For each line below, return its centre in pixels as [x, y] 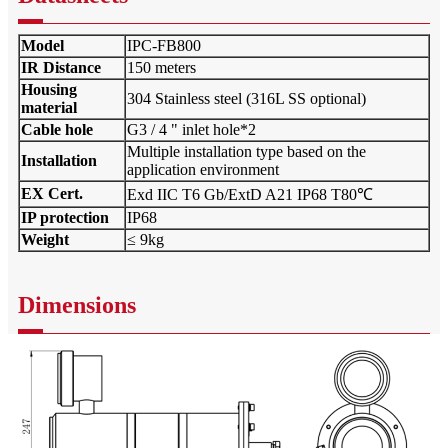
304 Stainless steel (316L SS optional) [246, 98]
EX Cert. [52, 193]
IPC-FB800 [164, 45]
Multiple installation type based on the [246, 151]
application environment [203, 169]
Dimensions [77, 304]
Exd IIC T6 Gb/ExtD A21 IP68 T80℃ [250, 194]
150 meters [161, 67]
